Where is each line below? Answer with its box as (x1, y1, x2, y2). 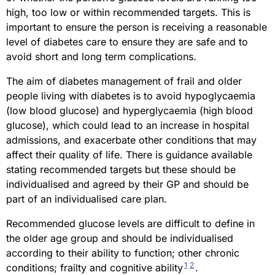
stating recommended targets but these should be (6, 163, 236, 176)
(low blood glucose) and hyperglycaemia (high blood (6, 104, 253, 117)
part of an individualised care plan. (6, 193, 167, 206)
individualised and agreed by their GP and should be (6, 178, 249, 191)
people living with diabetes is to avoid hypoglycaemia (6, 90, 255, 103)
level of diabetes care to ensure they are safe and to (6, 36, 248, 48)
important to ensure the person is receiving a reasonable (6, 21, 267, 34)
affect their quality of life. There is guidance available (6, 149, 252, 161)
